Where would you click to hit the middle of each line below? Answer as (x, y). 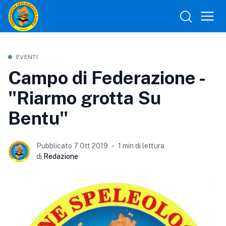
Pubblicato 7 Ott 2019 (72, 146)
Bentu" (38, 118)
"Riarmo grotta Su (84, 98)
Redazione (61, 156)
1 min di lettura (141, 146)
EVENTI (27, 57)
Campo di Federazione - (106, 78)
